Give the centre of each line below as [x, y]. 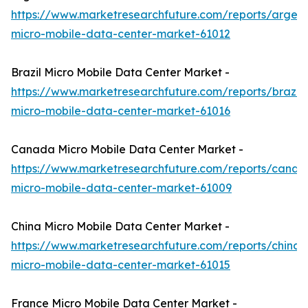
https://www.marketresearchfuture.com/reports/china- [158, 246]
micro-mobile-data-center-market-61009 [121, 188]
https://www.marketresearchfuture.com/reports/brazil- [159, 92]
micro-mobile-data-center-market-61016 [121, 111]
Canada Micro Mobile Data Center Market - [127, 150]
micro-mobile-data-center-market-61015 [121, 265]
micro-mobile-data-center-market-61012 [121, 34]
